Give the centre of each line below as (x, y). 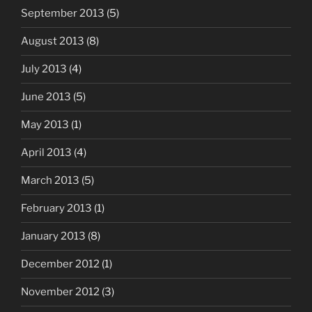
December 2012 (60, 264)
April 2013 (46, 153)
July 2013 (44, 69)
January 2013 (53, 236)
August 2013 (53, 41)
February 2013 (56, 209)
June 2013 (46, 97)
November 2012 (60, 292)
